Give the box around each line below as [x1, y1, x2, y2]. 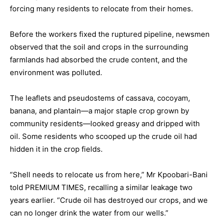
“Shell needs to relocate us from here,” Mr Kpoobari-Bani [10, 170, 208, 180]
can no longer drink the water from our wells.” [10, 208, 168, 218]
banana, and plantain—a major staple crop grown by [10, 106, 189, 116]
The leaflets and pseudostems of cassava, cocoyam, [10, 93, 190, 103]
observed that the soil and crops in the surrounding [10, 42, 188, 52]
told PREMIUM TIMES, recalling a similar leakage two [10, 183, 192, 192]
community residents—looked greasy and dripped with [10, 119, 200, 129]
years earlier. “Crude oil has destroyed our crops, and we [10, 195, 208, 205]
